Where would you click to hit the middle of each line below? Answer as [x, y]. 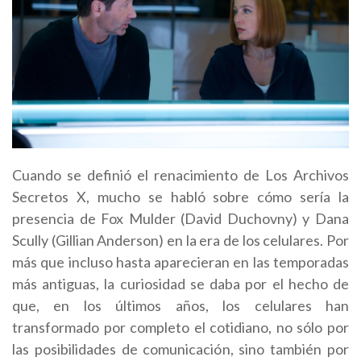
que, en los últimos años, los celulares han [180, 305]
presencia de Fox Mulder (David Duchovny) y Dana [180, 218]
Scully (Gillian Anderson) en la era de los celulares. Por [180, 240]
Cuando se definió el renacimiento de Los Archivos [180, 174]
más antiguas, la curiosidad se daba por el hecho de [180, 283]
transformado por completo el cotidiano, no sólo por [180, 327]
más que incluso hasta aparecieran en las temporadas [180, 261]
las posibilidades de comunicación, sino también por [180, 349]
